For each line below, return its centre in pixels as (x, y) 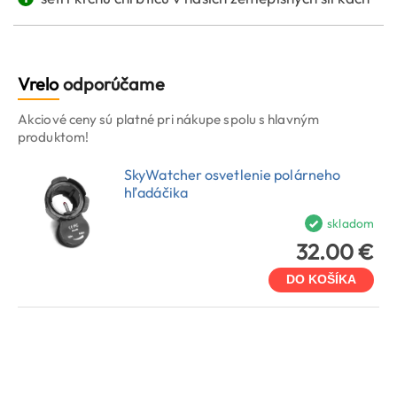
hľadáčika (156, 192)
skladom (350, 223)
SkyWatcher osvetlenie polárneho (233, 174)
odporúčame (112, 84)
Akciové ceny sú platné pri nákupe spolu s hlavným (168, 120)
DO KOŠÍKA (321, 279)
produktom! (53, 137)
